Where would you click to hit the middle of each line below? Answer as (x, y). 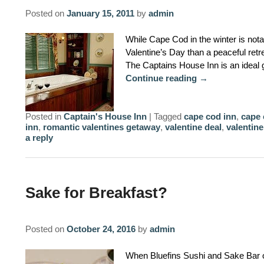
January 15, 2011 (100, 13)
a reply (39, 137)
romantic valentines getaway (101, 127)
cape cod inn (210, 116)
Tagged (167, 116)
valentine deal (193, 127)
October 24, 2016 (101, 229)
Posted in (43, 116)
